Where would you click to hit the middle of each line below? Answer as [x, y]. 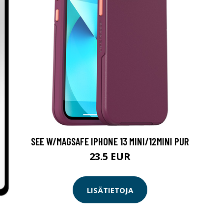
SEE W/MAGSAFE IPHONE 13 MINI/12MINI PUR [110, 141]
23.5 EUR [110, 156]
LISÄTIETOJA [110, 190]
